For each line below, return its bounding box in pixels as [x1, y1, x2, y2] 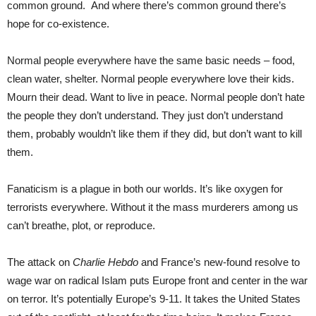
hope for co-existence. [7, 18, 109, 30]
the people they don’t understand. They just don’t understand [7, 109, 283, 122]
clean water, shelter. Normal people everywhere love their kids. [7, 73, 294, 85]
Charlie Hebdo [73, 256, 138, 269]
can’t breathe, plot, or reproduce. [7, 219, 155, 232]
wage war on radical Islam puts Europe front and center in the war [7, 274, 308, 287]
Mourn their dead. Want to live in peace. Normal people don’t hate [7, 91, 305, 104]
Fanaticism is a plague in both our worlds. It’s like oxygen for [7, 183, 283, 195]
